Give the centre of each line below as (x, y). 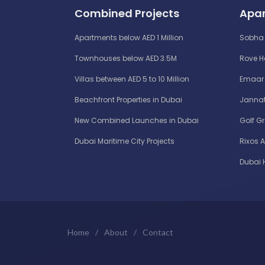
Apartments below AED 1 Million (129, 37)
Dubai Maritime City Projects (125, 141)
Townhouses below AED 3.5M (126, 58)
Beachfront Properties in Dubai (128, 99)
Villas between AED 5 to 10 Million (132, 79)
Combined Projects (127, 13)
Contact (158, 232)
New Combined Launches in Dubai (137, 120)
